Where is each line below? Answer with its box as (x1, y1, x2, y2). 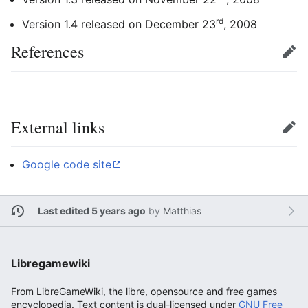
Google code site (22, 157, 111, 171)
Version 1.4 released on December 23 (22, 16, 216, 31)
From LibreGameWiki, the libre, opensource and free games (11, 285, 277, 297)
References (11, 40, 84, 63)
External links (11, 115, 104, 138)
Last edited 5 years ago (37, 205, 146, 217)
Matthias (162, 205, 201, 217)
